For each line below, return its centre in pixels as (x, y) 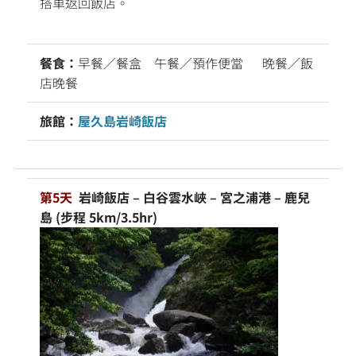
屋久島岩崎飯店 (122, 120)
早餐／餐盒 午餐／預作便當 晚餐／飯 (195, 62)
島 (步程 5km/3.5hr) (99, 217)
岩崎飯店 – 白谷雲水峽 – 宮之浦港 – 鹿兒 (193, 197)
